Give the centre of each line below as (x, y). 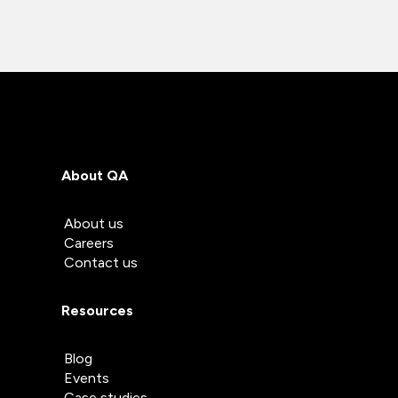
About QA (95, 176)
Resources (97, 311)
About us (94, 224)
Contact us (101, 263)
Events (87, 378)
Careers (89, 243)
